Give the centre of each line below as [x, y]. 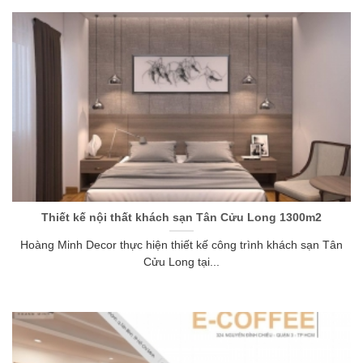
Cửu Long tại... [181, 263]
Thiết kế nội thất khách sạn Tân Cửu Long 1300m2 [181, 217]
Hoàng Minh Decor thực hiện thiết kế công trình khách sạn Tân [181, 246]
